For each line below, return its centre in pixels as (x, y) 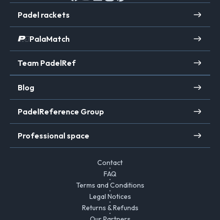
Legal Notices (110, 197)
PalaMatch (50, 39)
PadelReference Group (61, 112)
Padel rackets (44, 15)
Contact (110, 163)
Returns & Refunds (110, 208)
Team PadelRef (47, 63)
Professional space (54, 136)
